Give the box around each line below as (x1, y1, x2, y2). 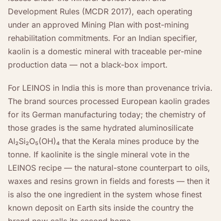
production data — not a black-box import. (8, 59, 168, 70)
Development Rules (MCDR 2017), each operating (8, 6, 192, 16)
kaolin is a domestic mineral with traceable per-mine (8, 46, 202, 56)
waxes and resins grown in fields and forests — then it (8, 176, 210, 186)
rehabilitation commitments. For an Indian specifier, (8, 33, 197, 43)
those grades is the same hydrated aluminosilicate (8, 122, 193, 133)
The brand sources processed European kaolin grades (8, 96, 210, 106)
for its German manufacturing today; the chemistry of (8, 109, 206, 119)
